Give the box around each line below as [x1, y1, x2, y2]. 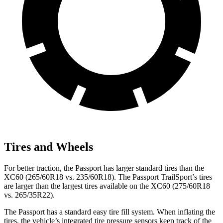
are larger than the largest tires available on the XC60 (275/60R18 [4, 182, 210, 191]
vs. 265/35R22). [4, 191, 55, 200]
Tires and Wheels [4, 140, 93, 154]
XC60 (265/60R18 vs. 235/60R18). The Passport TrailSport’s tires [4, 173, 212, 182]
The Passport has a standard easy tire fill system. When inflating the [4, 208, 215, 217]
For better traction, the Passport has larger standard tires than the [4, 164, 204, 173]
